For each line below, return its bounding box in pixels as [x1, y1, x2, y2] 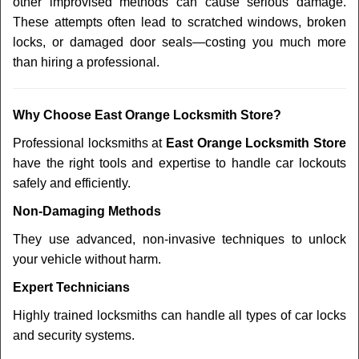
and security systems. [13, 329, 135, 342]
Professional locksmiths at [13, 136, 166, 150]
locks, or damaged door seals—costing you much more [13, 35, 346, 49]
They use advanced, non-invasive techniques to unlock [13, 232, 346, 246]
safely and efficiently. [13, 176, 131, 190]
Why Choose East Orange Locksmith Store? [13, 108, 281, 122]
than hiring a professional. [13, 55, 159, 69]
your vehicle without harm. [13, 252, 161, 266]
